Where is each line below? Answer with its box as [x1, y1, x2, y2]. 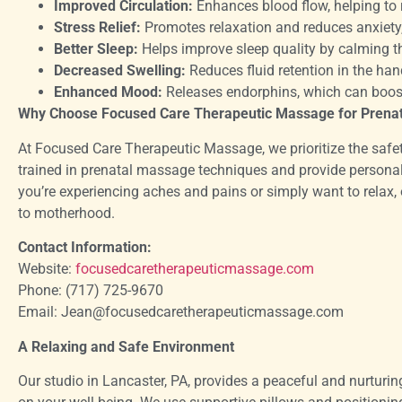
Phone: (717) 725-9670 [18, 282, 163, 300]
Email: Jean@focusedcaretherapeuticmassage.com [18, 303, 344, 321]
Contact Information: [18, 239, 152, 257]
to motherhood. [18, 204, 115, 222]
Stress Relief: [54, 19, 141, 37]
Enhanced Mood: [54, 83, 162, 101]
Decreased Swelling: [54, 62, 186, 80]
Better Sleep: [54, 40, 138, 58]
